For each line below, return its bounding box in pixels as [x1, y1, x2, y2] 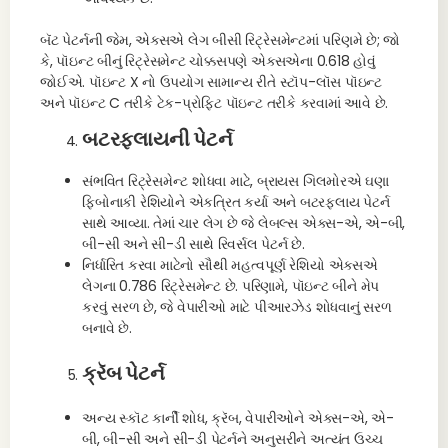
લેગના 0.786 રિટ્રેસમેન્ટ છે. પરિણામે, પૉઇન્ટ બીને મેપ [82, 276, 380, 296]
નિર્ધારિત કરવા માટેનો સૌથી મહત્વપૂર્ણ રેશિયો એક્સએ [82, 255, 378, 275]
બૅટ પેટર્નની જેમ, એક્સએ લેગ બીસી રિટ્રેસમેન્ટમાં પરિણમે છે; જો [40, 30, 401, 50]
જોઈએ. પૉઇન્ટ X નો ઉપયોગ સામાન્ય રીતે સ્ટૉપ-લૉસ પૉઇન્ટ [40, 72, 382, 92]
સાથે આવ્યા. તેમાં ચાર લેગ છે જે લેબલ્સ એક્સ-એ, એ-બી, [82, 213, 406, 233]
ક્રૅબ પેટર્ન [82, 359, 165, 387]
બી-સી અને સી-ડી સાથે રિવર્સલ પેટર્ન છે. [82, 234, 305, 254]
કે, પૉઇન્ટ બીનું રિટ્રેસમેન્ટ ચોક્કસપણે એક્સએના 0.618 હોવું [40, 51, 376, 71]
